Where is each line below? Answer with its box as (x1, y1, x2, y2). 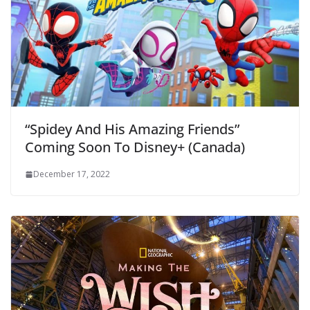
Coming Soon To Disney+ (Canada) (25, 137, 245, 156)
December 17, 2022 (33, 167, 110, 180)
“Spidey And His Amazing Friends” (25, 119, 239, 138)
